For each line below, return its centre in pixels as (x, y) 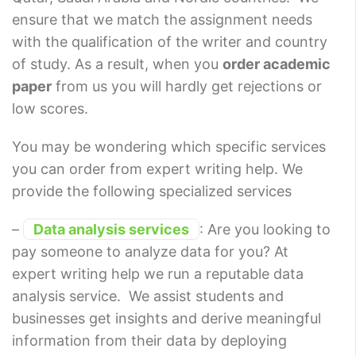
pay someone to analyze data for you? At (150, 251)
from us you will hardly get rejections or (187, 86)
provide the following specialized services (152, 191)
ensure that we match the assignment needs (162, 19)
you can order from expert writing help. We (157, 168)
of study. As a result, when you (117, 64)
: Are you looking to (265, 229)
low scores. (50, 108)
